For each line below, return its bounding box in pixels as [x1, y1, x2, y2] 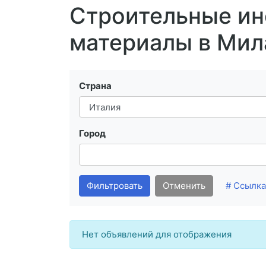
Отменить [163, 179, 205, 191]
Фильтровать [87, 179, 142, 191]
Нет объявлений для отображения [82, 228, 232, 240]
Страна [79, 80, 112, 92]
